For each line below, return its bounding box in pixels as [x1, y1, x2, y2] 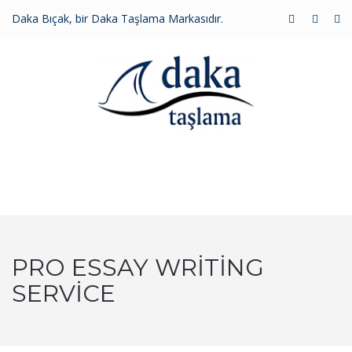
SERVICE [12, 278, 115, 308]
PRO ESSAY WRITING [12, 252, 264, 282]
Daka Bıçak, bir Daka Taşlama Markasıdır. [12, 11, 223, 26]
